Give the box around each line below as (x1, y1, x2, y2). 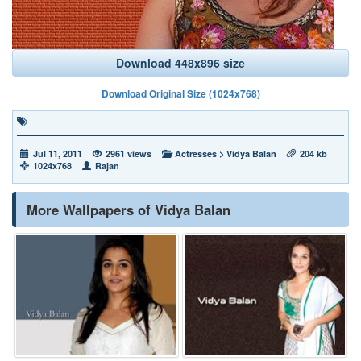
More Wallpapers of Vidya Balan (27, 200, 230, 219)
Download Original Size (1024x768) (101, 86, 260, 101)
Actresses (175, 147, 217, 160)
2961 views (106, 147, 151, 160)
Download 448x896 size (116, 55, 245, 71)
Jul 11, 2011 (33, 147, 82, 160)
